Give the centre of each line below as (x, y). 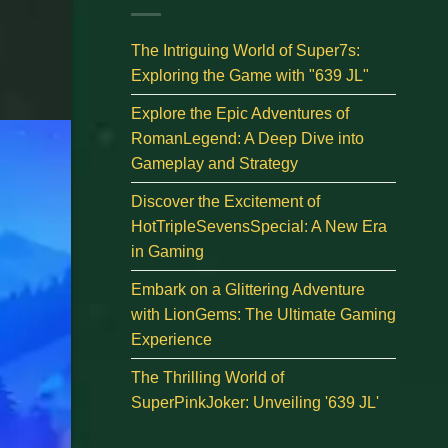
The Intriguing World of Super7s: (245, 50)
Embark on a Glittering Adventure (248, 289)
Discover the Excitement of (225, 201)
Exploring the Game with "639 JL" (250, 75)
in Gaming (167, 251)
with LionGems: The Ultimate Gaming (263, 314)
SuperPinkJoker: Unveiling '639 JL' (255, 402)
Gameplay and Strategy (214, 163)
